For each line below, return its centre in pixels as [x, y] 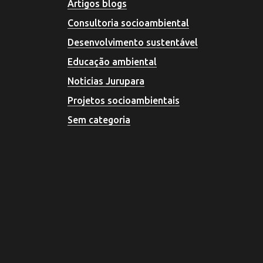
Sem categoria [99, 120]
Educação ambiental [112, 62]
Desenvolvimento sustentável [133, 42]
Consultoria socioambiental [128, 23]
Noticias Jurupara [106, 81]
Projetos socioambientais [124, 100]
